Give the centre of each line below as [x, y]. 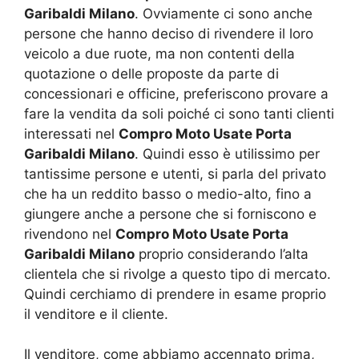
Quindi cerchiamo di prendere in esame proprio [175, 294]
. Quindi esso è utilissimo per [227, 153]
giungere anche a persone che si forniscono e [170, 214]
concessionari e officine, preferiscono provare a [176, 93]
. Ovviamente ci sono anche [224, 13]
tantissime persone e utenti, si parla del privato [175, 173]
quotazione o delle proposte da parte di [151, 73]
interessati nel [71, 133]
